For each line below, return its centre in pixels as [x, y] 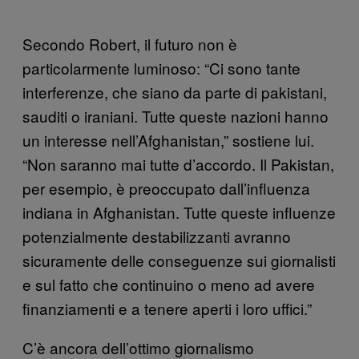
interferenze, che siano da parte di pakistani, [175, 91]
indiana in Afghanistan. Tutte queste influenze [179, 212]
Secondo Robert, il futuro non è [130, 43]
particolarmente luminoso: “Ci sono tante [161, 67]
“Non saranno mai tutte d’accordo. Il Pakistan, [178, 163]
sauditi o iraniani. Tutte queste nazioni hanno [175, 115]
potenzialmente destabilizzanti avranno [157, 236]
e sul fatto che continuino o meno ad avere [169, 284]
